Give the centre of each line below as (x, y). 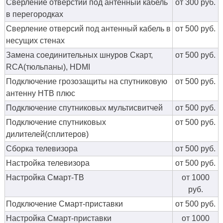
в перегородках (35, 14)
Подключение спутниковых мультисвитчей (84, 108)
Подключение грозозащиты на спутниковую (87, 81)
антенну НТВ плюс (41, 93)
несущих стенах (35, 40)
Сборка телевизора (42, 148)
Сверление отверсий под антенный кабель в (88, 28)
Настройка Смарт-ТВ (45, 177)
